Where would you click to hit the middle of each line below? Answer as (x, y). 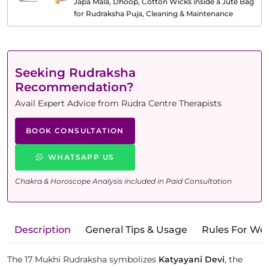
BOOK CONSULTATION (75, 130)
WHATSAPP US (81, 157)
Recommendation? (74, 87)
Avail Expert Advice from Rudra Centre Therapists (118, 103)
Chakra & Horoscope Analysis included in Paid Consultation (123, 181)
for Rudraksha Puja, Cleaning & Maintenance (153, 13)
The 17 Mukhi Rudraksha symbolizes (83, 259)
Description (43, 229)
